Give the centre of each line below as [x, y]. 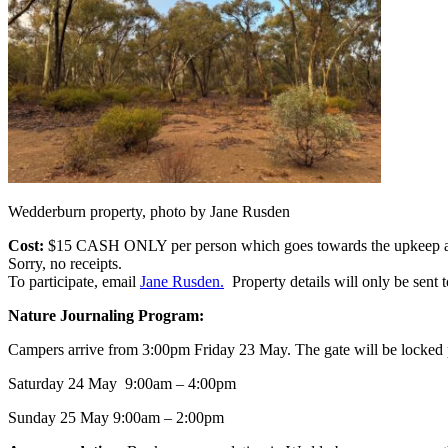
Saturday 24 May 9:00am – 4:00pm [122, 383]
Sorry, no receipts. [65, 263]
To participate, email [74, 281]
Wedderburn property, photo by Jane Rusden [149, 211]
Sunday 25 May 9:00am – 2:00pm [116, 417]
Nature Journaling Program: [106, 315]
